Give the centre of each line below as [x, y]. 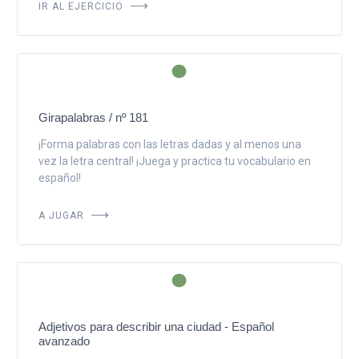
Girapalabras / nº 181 [93, 117]
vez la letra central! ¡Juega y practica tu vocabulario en [174, 161]
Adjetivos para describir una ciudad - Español [156, 326]
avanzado [64, 341]
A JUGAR [63, 214]
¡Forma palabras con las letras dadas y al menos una [169, 144]
